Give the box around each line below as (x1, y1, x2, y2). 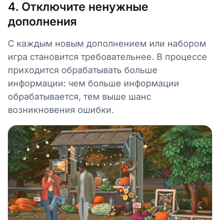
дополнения (8, 14, 77, 28)
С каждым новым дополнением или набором (8, 38, 206, 49)
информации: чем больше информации (8, 78, 179, 88)
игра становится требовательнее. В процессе (8, 52, 207, 62)
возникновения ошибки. (8, 105, 114, 115)
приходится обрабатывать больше (8, 65, 158, 75)
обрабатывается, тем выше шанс (8, 91, 151, 102)
